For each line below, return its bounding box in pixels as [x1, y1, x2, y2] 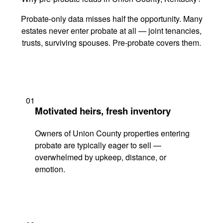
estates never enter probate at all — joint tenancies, [21, 25, 202, 37]
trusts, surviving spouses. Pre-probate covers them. [22, 37, 201, 49]
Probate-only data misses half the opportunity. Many [20, 13, 203, 25]
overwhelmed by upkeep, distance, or [35, 151, 166, 163]
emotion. [35, 163, 65, 175]
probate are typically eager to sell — [35, 139, 161, 151]
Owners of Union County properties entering [35, 127, 190, 139]
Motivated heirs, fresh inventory [35, 104, 171, 117]
